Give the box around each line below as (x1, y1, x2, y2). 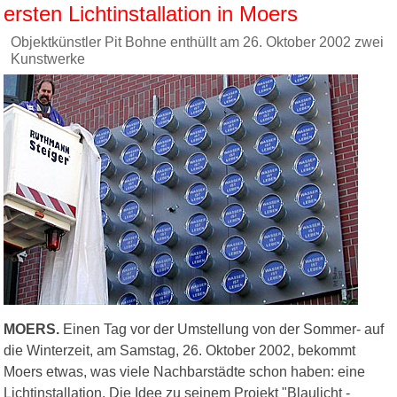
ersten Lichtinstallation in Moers (4, 2, 298, 27)
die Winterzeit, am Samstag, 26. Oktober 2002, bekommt (4, 343, 355, 359)
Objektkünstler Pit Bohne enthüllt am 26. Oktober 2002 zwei (11, 35, 384, 51)
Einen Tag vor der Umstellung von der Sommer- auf (59, 322, 384, 338)
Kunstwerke (11, 51, 85, 67)
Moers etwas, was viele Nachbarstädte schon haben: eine (4, 364, 365, 380)
